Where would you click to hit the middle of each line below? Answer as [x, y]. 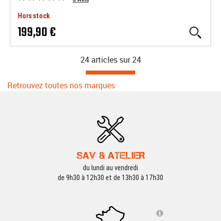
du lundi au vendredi [110, 168]
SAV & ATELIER [110, 155]
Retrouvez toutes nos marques [61, 85]
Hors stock [34, 16]
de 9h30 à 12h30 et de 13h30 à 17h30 [110, 178]
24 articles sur [105, 60]
